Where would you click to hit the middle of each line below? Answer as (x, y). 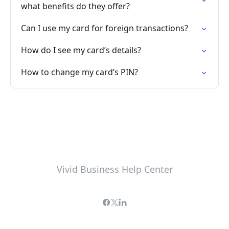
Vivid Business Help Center (114, 169)
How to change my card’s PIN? (79, 72)
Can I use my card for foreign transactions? (105, 28)
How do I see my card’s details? (81, 50)
